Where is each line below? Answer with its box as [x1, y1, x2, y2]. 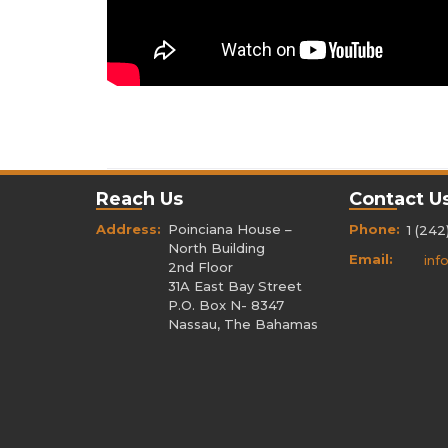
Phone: [349, 220, 404, 237]
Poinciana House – [168, 220, 292, 237]
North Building [168, 239, 265, 256]
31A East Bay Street [168, 277, 302, 294]
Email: [349, 250, 393, 267]
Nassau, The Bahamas [168, 315, 318, 332]
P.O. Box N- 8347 [168, 296, 284, 313]
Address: [96, 220, 161, 237]
